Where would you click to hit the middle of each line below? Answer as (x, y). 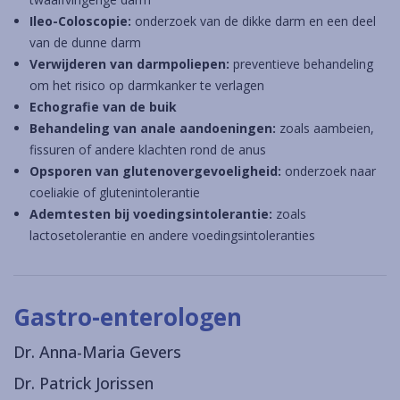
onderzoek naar (328, 171)
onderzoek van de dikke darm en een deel (255, 21)
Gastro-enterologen (128, 317)
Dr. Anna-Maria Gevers (97, 352)
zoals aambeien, (325, 128)
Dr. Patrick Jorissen (83, 383)
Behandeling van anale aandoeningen (150, 128)
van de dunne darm (85, 42)
